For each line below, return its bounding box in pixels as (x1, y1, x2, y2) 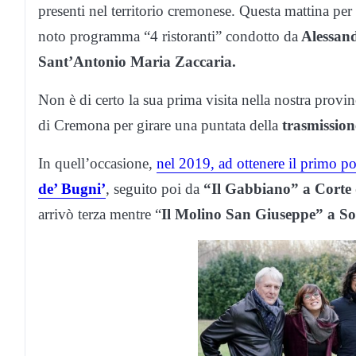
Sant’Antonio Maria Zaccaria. (38, 53, 236, 71)
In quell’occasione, (38, 155, 157, 172)
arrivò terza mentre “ (38, 206, 161, 223)
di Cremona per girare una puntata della (38, 117, 282, 134)
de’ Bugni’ (38, 180, 106, 198)
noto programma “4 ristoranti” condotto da (38, 28, 298, 45)
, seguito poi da (106, 180, 203, 198)
